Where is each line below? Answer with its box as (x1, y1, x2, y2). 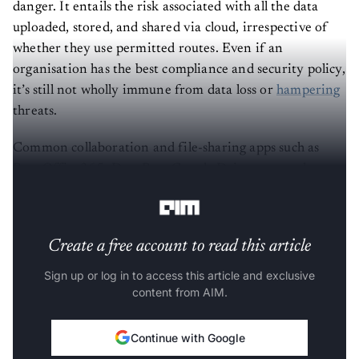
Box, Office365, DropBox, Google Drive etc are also (13, 156, 319, 171)
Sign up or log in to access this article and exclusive (44, 262, 315, 276)
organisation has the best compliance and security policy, (13, 57, 345, 71)
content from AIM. (131, 279, 228, 293)
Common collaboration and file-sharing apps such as (13, 135, 320, 150)
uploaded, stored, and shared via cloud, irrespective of (13, 15, 329, 30)
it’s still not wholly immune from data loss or (13, 78, 276, 92)
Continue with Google (130, 325, 245, 339)
